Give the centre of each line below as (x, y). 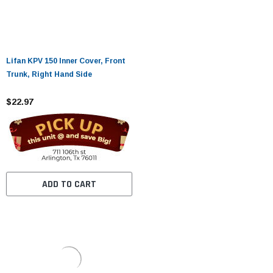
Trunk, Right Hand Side (49, 74)
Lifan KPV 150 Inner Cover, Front (66, 61)
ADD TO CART (69, 184)
